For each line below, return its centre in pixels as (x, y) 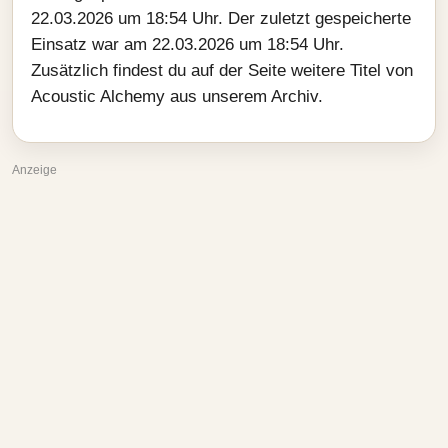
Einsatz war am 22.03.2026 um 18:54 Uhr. (187, 44)
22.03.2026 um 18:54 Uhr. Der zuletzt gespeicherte (221, 18)
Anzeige (34, 170)
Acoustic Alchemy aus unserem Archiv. (177, 96)
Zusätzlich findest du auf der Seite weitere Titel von (222, 70)
